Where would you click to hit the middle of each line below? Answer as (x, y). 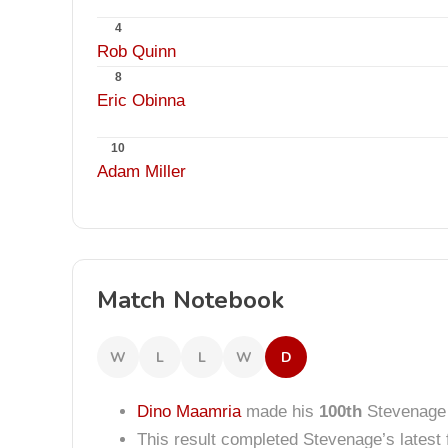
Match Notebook (190, 300)
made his (280, 411)
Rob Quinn (136, 51)
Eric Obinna (141, 100)
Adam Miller (141, 171)
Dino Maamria (189, 411)
